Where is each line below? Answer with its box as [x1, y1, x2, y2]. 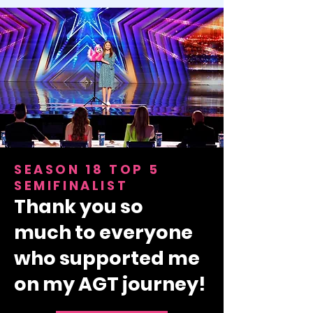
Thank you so [14, 194, 143, 219]
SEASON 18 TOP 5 [14, 161, 161, 178]
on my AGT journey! [14, 271, 205, 297]
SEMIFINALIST [14, 177, 129, 194]
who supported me [14, 245, 200, 271]
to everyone [75, 219, 193, 245]
